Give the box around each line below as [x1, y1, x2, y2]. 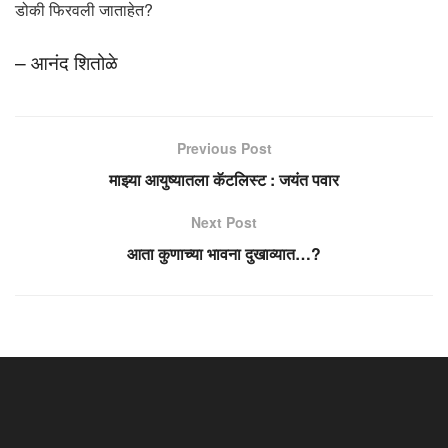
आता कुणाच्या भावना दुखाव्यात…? [127, 242, 321, 266]
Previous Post [176, 138, 272, 159]
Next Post [191, 212, 257, 233]
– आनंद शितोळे [15, 48, 118, 76]
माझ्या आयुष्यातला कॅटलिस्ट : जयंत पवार [109, 168, 339, 192]
